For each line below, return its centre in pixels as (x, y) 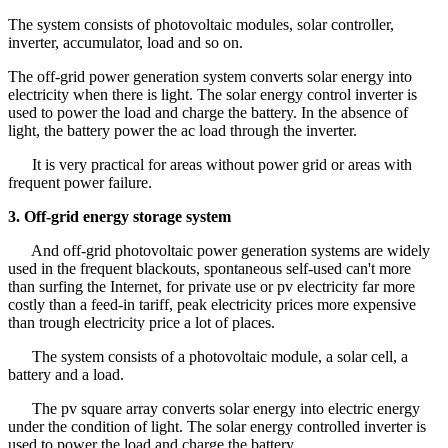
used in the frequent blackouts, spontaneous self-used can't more (209, 268)
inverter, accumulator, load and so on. (125, 42)
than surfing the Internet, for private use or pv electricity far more (211, 286)
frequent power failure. (80, 182)
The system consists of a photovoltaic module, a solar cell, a (208, 356)
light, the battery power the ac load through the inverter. (182, 130)
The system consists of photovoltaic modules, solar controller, (201, 24)
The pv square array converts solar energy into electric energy (214, 408)
